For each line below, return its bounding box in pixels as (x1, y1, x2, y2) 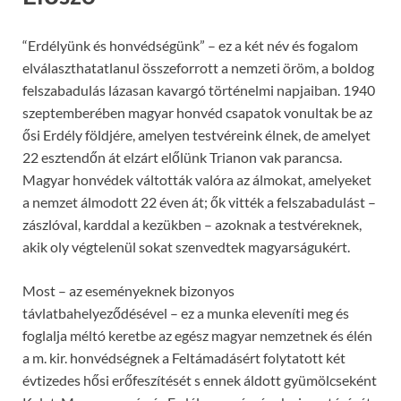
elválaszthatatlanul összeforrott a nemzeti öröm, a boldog (22, 58, 374, 76)
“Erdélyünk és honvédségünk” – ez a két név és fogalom (22, 36, 358, 54)
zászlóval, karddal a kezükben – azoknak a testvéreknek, (22, 215, 362, 233)
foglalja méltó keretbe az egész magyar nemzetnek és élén (22, 326, 372, 344)
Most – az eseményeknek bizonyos (22, 281, 235, 299)
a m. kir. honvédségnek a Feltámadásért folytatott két (22, 348, 346, 366)
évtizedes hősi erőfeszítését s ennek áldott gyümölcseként (22, 371, 377, 388)
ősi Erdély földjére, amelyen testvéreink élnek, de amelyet (22, 125, 371, 143)
